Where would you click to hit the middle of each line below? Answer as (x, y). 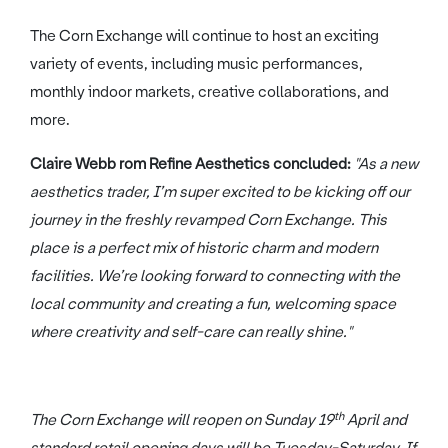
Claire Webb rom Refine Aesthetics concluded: (190, 164)
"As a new (386, 164)
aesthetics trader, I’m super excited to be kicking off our (220, 192)
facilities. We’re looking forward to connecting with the (215, 276)
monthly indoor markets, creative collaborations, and (209, 92)
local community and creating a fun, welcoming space (213, 304)
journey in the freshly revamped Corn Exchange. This (208, 220)
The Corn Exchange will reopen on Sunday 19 (182, 420)
